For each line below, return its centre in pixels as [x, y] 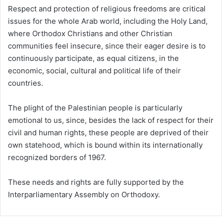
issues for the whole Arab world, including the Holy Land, [108, 21]
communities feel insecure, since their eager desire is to [107, 46]
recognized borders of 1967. [57, 157]
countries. [26, 83]
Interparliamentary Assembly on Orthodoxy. [84, 194]
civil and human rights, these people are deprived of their [108, 132]
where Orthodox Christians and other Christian [90, 33]
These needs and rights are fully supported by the [96, 182]
